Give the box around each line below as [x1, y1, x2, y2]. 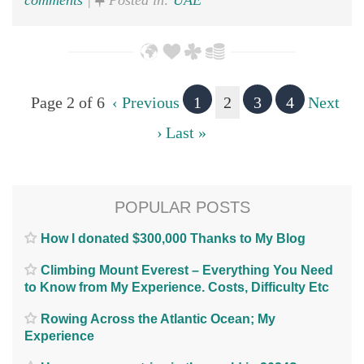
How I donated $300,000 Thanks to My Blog [41, 231, 305, 245]
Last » [165, 123, 206, 142]
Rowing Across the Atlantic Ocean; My [41, 311, 275, 326]
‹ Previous [111, 93, 180, 112]
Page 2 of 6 [30, 93, 105, 112]
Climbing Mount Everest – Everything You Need [41, 262, 333, 277]
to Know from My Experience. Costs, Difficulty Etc [24, 279, 329, 294]
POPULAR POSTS [114, 198, 250, 217]
